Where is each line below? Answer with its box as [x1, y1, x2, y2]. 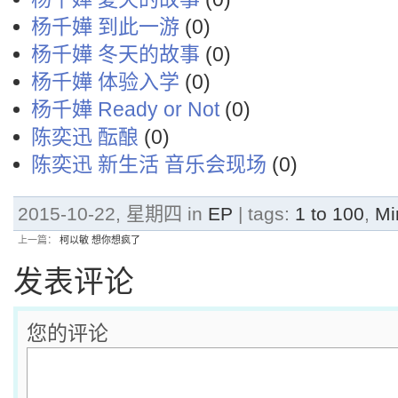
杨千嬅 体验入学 [31, 70, 179, 93]
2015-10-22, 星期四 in [18, 203, 208, 224]
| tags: [233, 203, 295, 224]
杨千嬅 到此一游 [31, 15, 179, 38]
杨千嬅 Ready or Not [31, 98, 219, 121]
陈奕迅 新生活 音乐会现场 [31, 153, 267, 176]
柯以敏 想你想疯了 [60, 235, 140, 245]
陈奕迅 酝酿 [31, 125, 139, 148]
